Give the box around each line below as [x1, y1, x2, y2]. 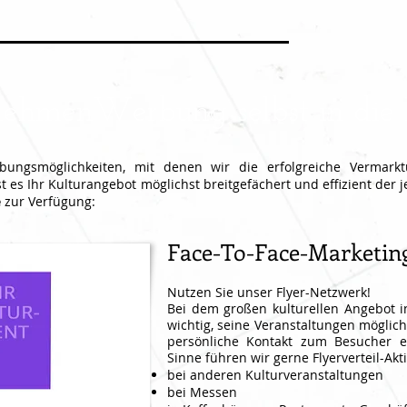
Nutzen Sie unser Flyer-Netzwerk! [167, 283, 371, 301]
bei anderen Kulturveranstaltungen [167, 366, 383, 383]
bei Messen [167, 383, 237, 401]
